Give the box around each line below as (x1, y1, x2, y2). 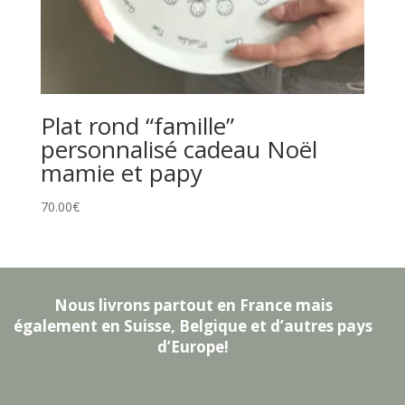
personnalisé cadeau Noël (40, 133, 317, 166)
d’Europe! (157, 335, 230, 357)
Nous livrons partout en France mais (53, 294, 333, 316)
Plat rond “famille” (40, 109, 234, 143)
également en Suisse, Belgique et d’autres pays (14, 315, 373, 336)
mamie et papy (40, 156, 202, 190)
